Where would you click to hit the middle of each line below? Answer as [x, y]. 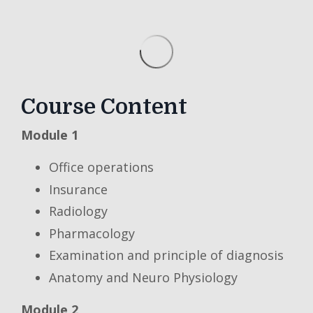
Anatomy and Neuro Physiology [143, 277]
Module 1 [50, 135]
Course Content [104, 107]
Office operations [101, 167]
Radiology [78, 211]
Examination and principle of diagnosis [166, 255]
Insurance [78, 189]
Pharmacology [92, 233]
